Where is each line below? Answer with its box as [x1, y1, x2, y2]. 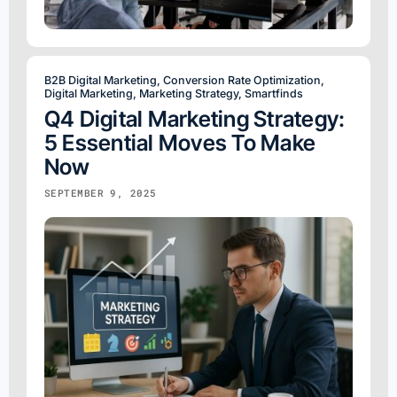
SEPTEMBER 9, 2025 [44, 185, 157, 199]
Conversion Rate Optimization [163, 73, 321, 87]
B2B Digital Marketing [44, 73, 157, 87]
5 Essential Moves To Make [44, 128, 316, 156]
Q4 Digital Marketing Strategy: [44, 105, 346, 132]
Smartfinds [245, 86, 303, 100]
